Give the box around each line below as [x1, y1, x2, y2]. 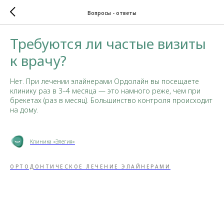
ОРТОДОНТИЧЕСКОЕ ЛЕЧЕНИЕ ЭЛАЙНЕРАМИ [10, 163, 170, 170]
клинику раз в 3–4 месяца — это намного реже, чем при [10, 86, 200, 95]
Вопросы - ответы [87, 9, 136, 16]
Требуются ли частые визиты [10, 34, 206, 53]
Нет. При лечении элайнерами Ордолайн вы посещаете [10, 76, 199, 86]
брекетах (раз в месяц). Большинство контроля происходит [10, 95, 212, 105]
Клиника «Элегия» [30, 137, 75, 145]
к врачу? [10, 51, 66, 70]
